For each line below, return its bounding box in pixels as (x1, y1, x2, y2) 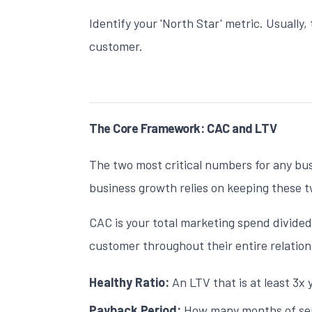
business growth (89, 179, 177, 195)
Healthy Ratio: (89, 274, 169, 290)
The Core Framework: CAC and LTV (89, 120, 277, 136)
